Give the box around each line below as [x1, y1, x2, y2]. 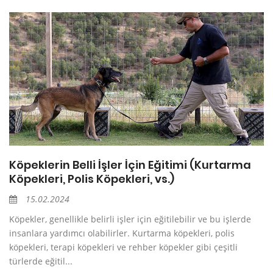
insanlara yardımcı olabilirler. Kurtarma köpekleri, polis [9, 227, 235, 239]
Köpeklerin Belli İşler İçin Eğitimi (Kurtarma [9, 157, 251, 173]
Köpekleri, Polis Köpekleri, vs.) [9, 171, 174, 187]
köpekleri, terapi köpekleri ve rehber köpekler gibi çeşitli [9, 241, 238, 253]
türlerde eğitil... [9, 255, 73, 268]
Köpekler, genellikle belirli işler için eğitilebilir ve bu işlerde [9, 213, 251, 225]
